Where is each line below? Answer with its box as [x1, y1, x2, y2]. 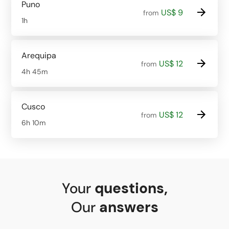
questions [94, 179, 164, 198]
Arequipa [21, 50, 56, 61]
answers [99, 198, 158, 217]
